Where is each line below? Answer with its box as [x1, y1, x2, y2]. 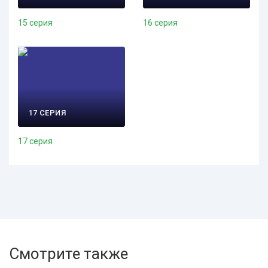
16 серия [143, 18, 178, 28]
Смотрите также [9, 245, 128, 263]
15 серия [18, 18, 53, 28]
